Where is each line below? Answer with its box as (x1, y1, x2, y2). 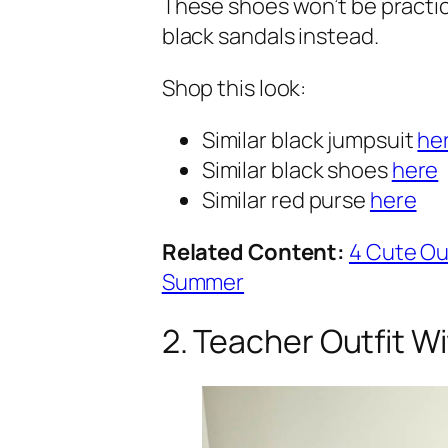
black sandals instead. (161, 20, 379, 51)
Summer (161, 266, 245, 297)
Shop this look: (161, 72, 307, 103)
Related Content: (161, 236, 346, 267)
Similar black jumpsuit (201, 124, 418, 155)
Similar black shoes (201, 154, 392, 185)
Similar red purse (201, 184, 370, 215)
